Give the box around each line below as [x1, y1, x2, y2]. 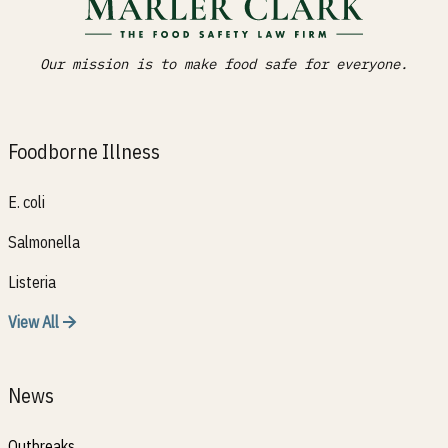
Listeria [8, 272, 56, 292]
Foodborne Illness [8, 138, 160, 165]
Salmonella [8, 232, 80, 252]
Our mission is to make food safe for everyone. [40, 55, 408, 73]
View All [8, 312, 59, 332]
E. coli [8, 192, 45, 212]
